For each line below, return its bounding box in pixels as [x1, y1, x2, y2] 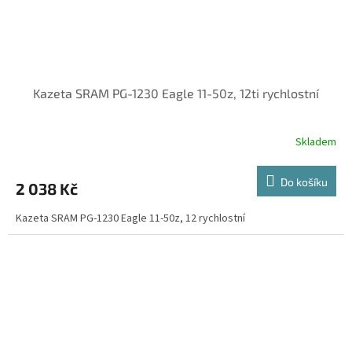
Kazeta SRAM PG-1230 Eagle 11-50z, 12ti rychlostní [33, 85, 319, 101]
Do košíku [280, 174, 328, 189]
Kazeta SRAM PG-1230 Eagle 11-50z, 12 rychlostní [16, 210, 245, 226]
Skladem [295, 134, 336, 151]
